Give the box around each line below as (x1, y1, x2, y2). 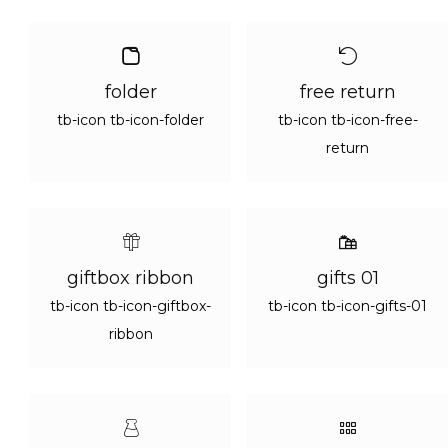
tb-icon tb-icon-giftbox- (50, 297, 211, 315)
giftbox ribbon (67, 267, 194, 289)
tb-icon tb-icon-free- (277, 111, 418, 129)
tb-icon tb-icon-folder (57, 111, 204, 129)
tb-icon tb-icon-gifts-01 (268, 297, 427, 315)
